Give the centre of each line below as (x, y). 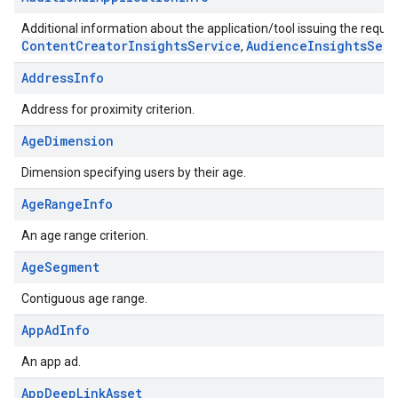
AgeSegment (60, 267)
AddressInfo (63, 78)
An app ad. (51, 362)
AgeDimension (68, 141)
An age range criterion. (85, 235)
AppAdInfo (56, 330)
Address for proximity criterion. (108, 109)
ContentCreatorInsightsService (131, 46)
